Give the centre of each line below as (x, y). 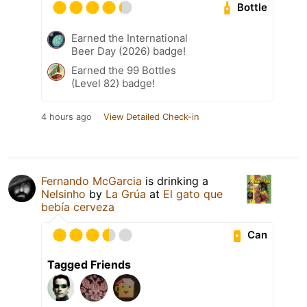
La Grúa (126, 194)
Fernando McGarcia (91, 181)
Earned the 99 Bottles (124, 70)
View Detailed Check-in (151, 116)
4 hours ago (66, 116)
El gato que (193, 194)
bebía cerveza (78, 207)
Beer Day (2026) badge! (128, 51)
